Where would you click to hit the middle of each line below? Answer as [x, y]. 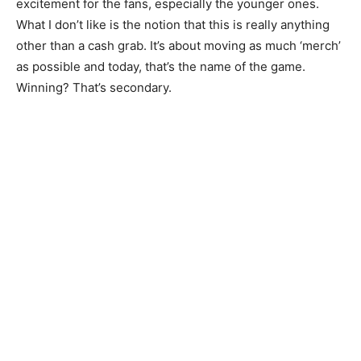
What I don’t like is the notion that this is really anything [173, 24]
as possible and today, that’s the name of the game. [161, 66]
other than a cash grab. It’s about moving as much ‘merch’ [178, 45]
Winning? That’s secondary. [94, 87]
